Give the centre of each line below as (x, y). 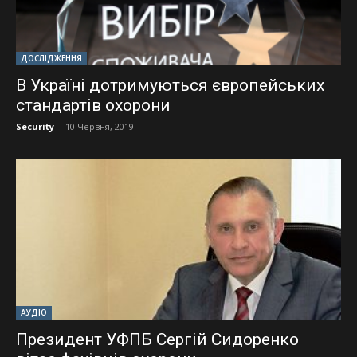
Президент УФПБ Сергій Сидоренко (157, 339)
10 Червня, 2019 (100, 127)
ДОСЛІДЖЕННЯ (51, 59)
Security (35, 127)
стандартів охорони (93, 106)
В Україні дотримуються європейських (170, 86)
